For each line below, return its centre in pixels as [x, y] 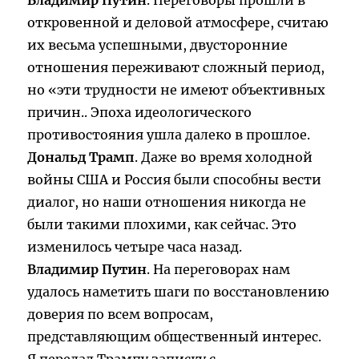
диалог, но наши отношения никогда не [167, 202]
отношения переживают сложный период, [176, 68]
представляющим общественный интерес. [175, 337]
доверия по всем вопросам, [121, 315]
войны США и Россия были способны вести [175, 180]
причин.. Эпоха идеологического [140, 113]
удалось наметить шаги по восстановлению [179, 292]
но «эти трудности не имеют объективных [177, 90]
